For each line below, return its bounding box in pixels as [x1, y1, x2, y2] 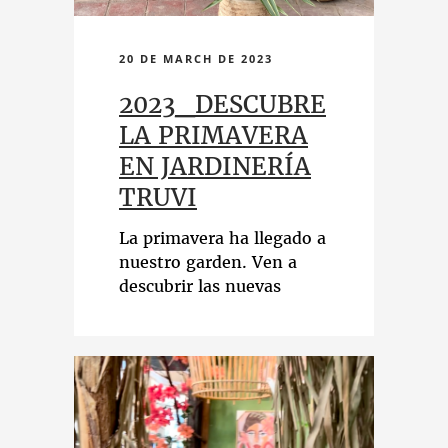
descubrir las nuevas [119, 276, 281, 296]
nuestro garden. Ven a [119, 252, 297, 272]
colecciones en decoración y [119, 300, 341, 320]
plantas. [119, 324, 183, 344]
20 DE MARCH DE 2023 [119, 51, 273, 66]
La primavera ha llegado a [119, 228, 326, 248]
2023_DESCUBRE [119, 89, 326, 120]
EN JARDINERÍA [119, 151, 311, 182]
